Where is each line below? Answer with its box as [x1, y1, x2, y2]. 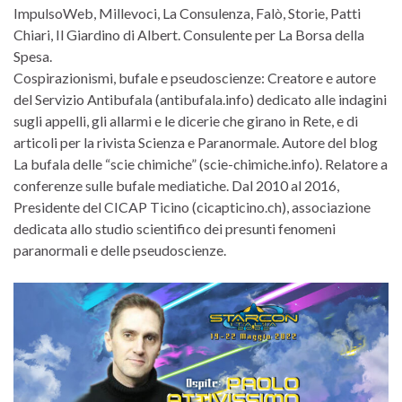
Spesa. [13, 47, 52, 65]
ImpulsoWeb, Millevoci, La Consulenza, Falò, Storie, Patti [13, 4, 361, 22]
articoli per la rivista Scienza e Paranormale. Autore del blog [13, 133, 378, 151]
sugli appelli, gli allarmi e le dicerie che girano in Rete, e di [13, 111, 358, 129]
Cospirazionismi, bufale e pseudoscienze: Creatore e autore [13, 68, 376, 86]
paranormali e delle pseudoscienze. [13, 240, 226, 258]
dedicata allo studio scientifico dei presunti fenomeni [13, 219, 336, 237]
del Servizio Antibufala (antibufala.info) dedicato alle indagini [13, 90, 387, 108]
